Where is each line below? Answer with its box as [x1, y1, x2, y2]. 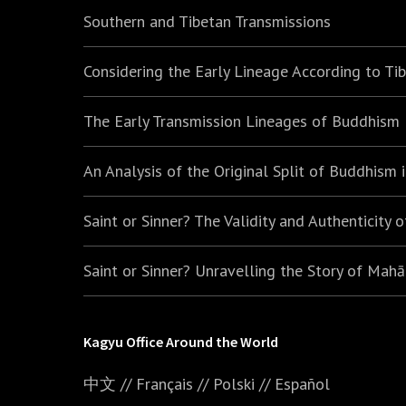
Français [136, 372, 193, 394]
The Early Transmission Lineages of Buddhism [83, 110, 400, 131]
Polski [213, 372, 255, 394]
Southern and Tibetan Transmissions [83, 10, 331, 32]
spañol [284, 372, 330, 394]
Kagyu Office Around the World [83, 332, 278, 351]
